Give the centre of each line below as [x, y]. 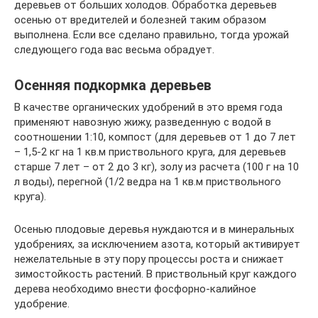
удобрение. [42, 304]
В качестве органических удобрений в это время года [148, 107]
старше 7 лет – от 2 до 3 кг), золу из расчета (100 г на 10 [157, 167]
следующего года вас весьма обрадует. [114, 50]
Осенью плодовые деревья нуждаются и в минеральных [154, 229]
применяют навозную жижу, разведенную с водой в [143, 122]
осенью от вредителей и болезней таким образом [140, 20]
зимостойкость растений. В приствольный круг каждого [155, 274]
